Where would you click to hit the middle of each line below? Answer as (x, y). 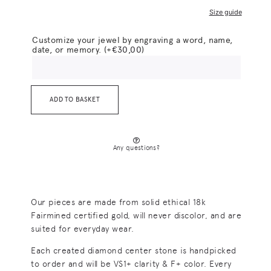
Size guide (225, 12)
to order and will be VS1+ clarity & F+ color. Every (131, 264)
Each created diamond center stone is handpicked (134, 251)
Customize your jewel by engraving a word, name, (132, 40)
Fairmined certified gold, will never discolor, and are (136, 215)
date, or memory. (68, 49)
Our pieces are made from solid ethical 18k (119, 202)
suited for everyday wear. (83, 228)
